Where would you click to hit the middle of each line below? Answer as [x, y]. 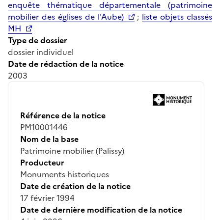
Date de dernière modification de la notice [101, 209]
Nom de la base [49, 139]
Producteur [42, 162]
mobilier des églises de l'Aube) [66, 16]
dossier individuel [41, 52]
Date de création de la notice [75, 186]
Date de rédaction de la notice [66, 64]
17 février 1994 [47, 198]
